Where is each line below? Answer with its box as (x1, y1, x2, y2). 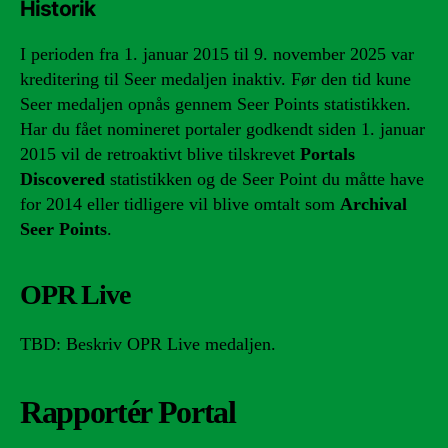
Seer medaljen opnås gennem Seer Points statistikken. (20, 93, 411, 114)
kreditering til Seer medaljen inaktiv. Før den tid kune (20, 68, 411, 89)
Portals (300, 143, 355, 164)
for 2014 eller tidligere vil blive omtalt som (20, 193, 340, 214)
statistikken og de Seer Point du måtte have (105, 168, 424, 189)
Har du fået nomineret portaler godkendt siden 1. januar (20, 118, 425, 139)
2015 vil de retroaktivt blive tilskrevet (20, 143, 300, 164)
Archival (340, 193, 407, 214)
